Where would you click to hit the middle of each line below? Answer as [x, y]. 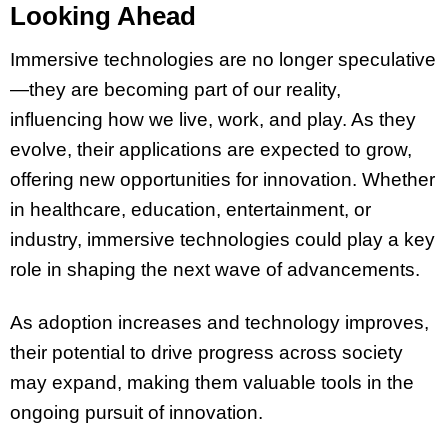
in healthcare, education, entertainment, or [190, 210]
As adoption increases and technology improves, [219, 323]
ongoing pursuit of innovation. [136, 413]
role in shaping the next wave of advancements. [215, 270]
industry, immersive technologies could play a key [222, 240]
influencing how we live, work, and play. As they [213, 120]
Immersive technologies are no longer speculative [223, 60]
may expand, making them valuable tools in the [212, 383]
